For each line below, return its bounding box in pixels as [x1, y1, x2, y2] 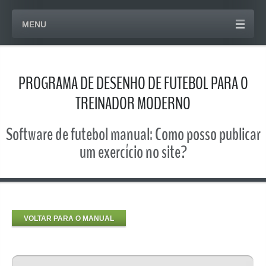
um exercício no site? [79, 140, 187, 165]
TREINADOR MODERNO [75, 93, 191, 116]
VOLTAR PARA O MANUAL [24, 214, 114, 223]
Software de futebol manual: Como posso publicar [5, 122, 261, 147]
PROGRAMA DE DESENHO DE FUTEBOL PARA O [18, 72, 248, 96]
